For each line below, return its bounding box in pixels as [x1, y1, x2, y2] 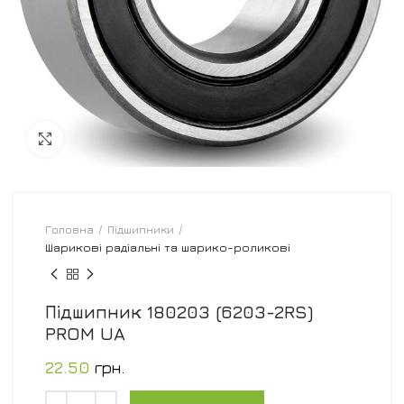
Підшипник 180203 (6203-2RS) [45, 300, 313, 322]
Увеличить [63, 131, 128, 146]
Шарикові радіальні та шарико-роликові [45, 239, 290, 254]
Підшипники [107, 221, 174, 236]
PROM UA [45, 322, 125, 344]
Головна [45, 221, 94, 236]
